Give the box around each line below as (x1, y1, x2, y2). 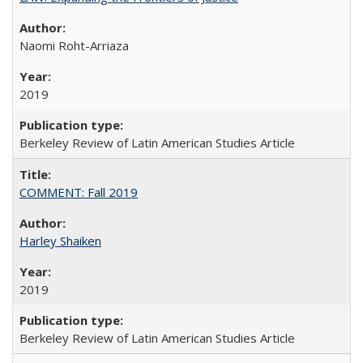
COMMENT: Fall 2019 (19, 183, 138, 200)
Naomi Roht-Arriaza (19, 36, 129, 53)
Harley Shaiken (19, 232, 101, 249)
